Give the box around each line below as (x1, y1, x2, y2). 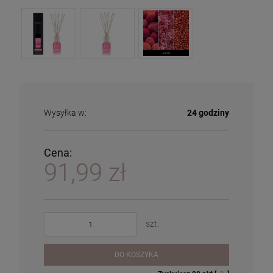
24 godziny (187, 108, 229, 118)
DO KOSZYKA (115, 250, 158, 259)
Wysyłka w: (44, 108, 87, 118)
